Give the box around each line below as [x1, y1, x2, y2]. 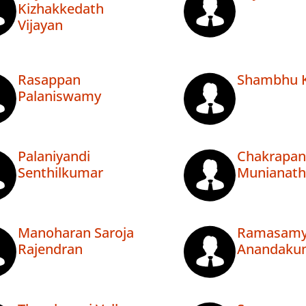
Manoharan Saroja [18, 223, 134, 242]
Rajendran [18, 240, 83, 259]
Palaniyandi [18, 147, 90, 166]
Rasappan [18, 70, 81, 89]
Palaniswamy [18, 87, 101, 106]
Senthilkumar [18, 163, 103, 182]
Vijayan [18, 16, 63, 35]
